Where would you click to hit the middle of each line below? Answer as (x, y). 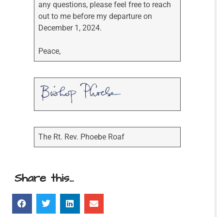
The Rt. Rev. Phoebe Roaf (82, 137)
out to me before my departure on (95, 16)
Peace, (51, 51)
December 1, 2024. (71, 28)
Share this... (44, 178)
